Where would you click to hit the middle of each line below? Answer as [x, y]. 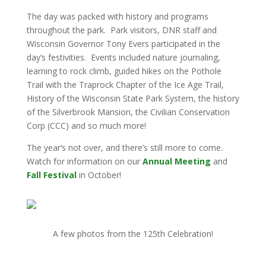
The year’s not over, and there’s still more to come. [126, 148]
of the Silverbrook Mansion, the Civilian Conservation [128, 112]
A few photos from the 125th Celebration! [133, 234]
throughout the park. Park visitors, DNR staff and [121, 30]
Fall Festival [51, 175]
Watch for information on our [84, 161]
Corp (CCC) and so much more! [86, 126]
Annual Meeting [176, 161]
